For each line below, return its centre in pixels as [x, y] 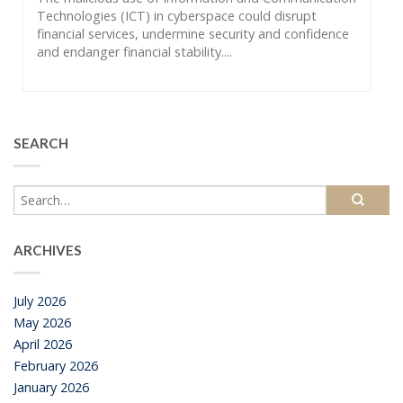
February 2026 [56, 365]
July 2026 [40, 300]
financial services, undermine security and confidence [193, 34]
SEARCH [41, 143]
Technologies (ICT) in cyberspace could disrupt [177, 16]
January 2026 [51, 387]
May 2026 [42, 322]
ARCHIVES [48, 250]
